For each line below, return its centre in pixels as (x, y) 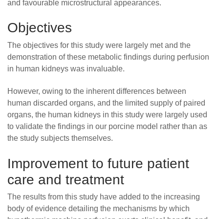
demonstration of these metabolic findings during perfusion (108, 57)
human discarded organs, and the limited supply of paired (106, 103)
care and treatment (66, 179)
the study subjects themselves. (60, 138)
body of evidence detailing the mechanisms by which (99, 208)
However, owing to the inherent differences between (97, 91)
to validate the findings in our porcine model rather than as (107, 126)
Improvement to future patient (98, 163)
